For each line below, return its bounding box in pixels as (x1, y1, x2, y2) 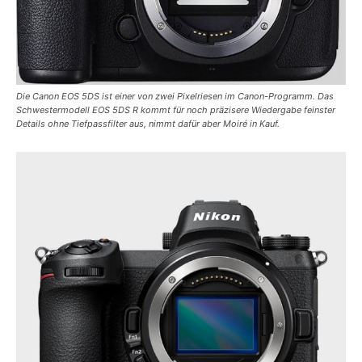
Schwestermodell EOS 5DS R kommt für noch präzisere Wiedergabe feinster (16, 103, 335, 116)
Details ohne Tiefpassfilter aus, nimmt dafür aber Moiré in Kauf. (16, 117, 280, 129)
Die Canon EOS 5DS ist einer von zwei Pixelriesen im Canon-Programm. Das (16, 90, 334, 102)
